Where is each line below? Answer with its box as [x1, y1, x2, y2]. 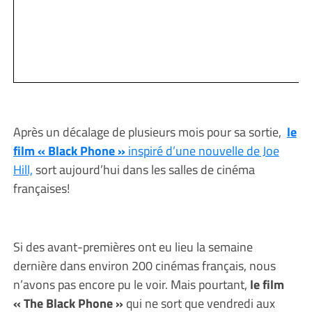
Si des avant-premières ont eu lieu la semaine [13, 237, 253, 257]
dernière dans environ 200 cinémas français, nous [13, 256, 276, 276]
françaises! [13, 178, 70, 198]
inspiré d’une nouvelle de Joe [125, 141, 279, 161]
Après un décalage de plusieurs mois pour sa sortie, [13, 122, 287, 142]
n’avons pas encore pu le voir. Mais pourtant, [13, 274, 250, 295]
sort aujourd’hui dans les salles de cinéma [32, 159, 255, 180]
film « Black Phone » [13, 141, 125, 161]
